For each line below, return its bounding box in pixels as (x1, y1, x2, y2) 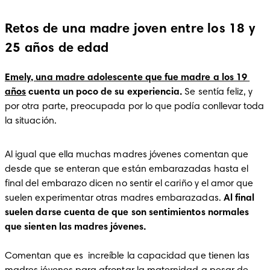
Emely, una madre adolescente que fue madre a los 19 (5, 73, 248, 83)
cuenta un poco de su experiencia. (26, 87, 185, 97)
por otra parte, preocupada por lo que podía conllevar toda (5, 102, 265, 111)
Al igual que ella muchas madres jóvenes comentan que (5, 150, 249, 160)
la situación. (5, 116, 57, 126)
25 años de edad (5, 42, 108, 55)
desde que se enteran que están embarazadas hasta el (5, 165, 249, 174)
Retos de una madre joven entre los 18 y (5, 23, 255, 36)
